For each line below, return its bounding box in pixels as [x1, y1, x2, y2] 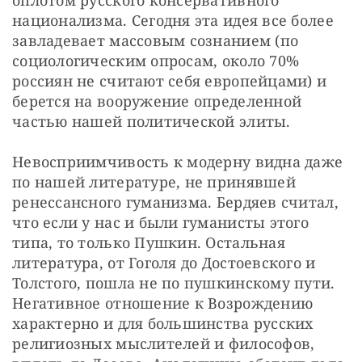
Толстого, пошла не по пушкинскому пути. [12, 272, 335, 293]
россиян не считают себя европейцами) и [12, 70, 327, 90]
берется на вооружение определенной [12, 90, 302, 111]
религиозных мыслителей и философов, [12, 333, 315, 353]
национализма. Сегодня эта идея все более [12, 10, 334, 30]
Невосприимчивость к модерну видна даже [12, 151, 343, 171]
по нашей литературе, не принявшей [12, 171, 296, 192]
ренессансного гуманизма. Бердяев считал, [12, 192, 339, 212]
